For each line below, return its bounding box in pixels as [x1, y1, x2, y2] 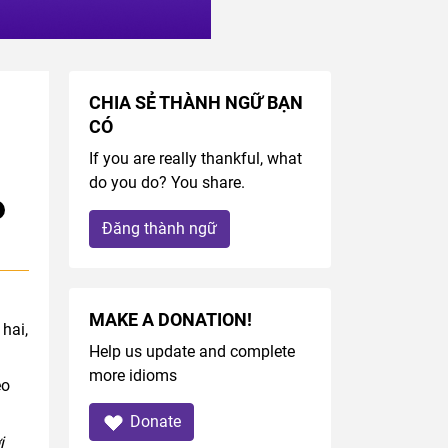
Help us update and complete [88, 342, 295, 362]
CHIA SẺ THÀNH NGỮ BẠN [88, 93, 303, 114]
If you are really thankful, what [88, 149, 302, 169]
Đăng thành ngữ [101, 219, 217, 239]
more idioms [88, 366, 177, 386]
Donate [129, 412, 181, 432]
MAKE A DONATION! [88, 310, 252, 331]
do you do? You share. [88, 173, 245, 193]
